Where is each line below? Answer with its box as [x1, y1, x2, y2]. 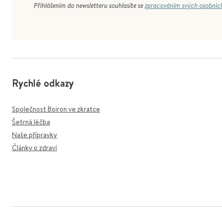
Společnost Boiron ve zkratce [12, 104, 100, 114]
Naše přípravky [12, 130, 57, 140]
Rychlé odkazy [12, 76, 74, 90]
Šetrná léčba [12, 117, 50, 127]
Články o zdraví [12, 143, 57, 153]
